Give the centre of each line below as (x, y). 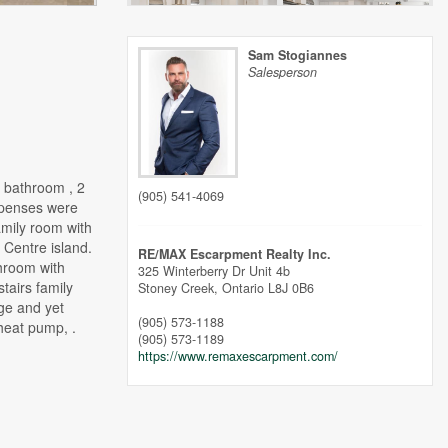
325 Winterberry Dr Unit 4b (214, 271)
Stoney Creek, (180, 288)
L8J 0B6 (291, 288)
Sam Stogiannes (297, 55)
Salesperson (282, 72)
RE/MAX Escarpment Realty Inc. (234, 254)
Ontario (243, 288)
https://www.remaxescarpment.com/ (238, 356)
